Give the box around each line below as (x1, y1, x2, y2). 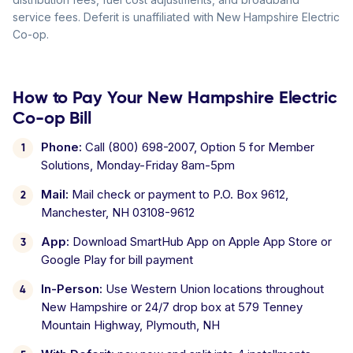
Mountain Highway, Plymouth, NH (41, 318, 220, 333)
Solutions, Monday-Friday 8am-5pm (41, 158, 235, 173)
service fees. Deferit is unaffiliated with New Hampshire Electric (13, 10, 340, 24)
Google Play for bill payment (41, 252, 193, 267)
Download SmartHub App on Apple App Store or (69, 234, 332, 249)
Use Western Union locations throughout (102, 281, 324, 296)
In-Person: (41, 281, 102, 296)
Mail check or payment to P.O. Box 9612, (69, 187, 288, 202)
